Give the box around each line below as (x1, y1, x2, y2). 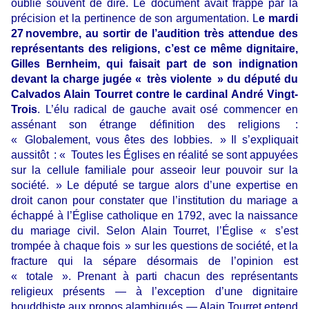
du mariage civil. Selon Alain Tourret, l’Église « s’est (11, 225, 298, 237)
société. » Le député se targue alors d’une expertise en (11, 179, 298, 192)
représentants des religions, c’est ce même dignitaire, (11, 43, 298, 55)
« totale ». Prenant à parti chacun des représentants (11, 270, 298, 283)
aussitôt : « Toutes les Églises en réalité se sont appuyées (11, 149, 298, 161)
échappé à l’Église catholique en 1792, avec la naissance (11, 210, 298, 222)
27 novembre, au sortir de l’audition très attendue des (11, 28, 298, 40)
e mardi (259, 12, 298, 25)
